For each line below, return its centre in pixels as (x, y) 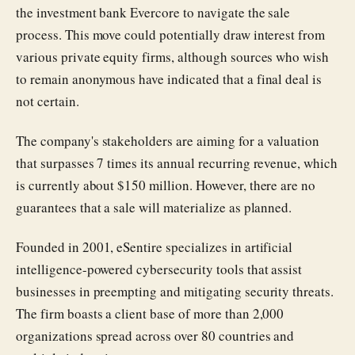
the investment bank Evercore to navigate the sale (153, 12)
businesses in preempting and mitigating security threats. (175, 291)
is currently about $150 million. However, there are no (166, 185)
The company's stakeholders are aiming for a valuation (168, 141)
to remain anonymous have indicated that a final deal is (169, 79)
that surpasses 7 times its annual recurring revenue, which (177, 163)
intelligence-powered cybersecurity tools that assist (159, 269)
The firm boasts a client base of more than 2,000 (150, 313)
